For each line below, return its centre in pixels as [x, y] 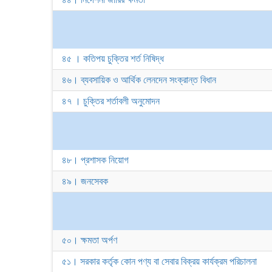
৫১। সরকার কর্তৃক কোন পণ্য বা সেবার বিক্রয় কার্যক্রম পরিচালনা [159, 261]
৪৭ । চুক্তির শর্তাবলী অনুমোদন [111, 101]
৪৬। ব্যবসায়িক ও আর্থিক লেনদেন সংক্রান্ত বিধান [139, 80]
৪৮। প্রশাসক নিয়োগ [95, 160]
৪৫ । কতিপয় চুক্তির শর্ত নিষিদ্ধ [113, 59]
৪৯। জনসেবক [85, 181]
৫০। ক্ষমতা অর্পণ [90, 240]
